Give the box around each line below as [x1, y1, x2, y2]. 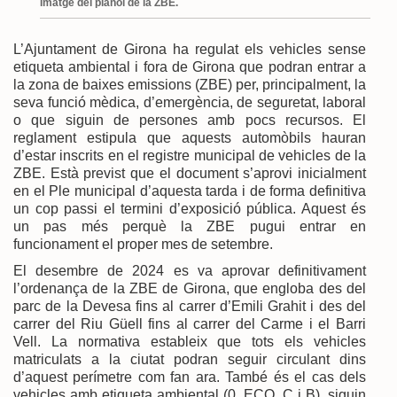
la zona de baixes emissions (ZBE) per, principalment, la [13, 76, 366, 92]
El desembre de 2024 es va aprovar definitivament [13, 262, 366, 278]
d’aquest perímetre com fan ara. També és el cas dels [13, 369, 366, 385]
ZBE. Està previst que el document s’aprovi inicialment [13, 165, 366, 181]
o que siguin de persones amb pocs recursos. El [13, 112, 366, 128]
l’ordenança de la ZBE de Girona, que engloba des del [13, 280, 366, 296]
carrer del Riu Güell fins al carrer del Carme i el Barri [13, 315, 366, 331]
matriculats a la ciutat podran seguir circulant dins [13, 351, 366, 367]
